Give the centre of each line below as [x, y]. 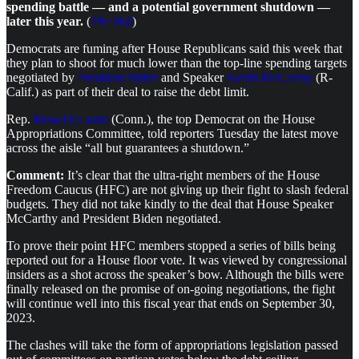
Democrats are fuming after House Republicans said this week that [174, 49]
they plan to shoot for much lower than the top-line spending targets [177, 63]
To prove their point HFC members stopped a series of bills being [171, 246]
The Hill [111, 22]
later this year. [46, 22]
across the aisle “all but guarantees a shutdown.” [128, 148]
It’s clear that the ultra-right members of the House [192, 175]
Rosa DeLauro [73, 119]
